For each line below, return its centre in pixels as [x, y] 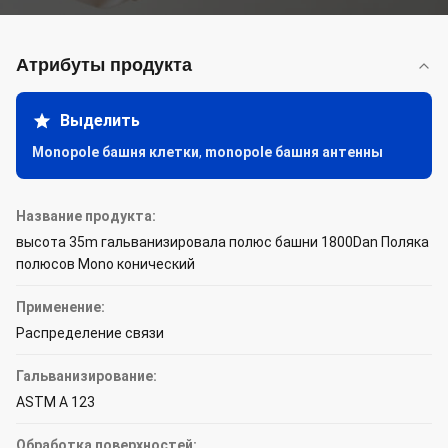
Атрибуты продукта [104, 65]
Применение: [60, 307]
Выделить [100, 120]
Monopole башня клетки [115, 152]
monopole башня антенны [294, 152]
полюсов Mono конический [105, 264]
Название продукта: [86, 216]
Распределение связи [90, 333]
